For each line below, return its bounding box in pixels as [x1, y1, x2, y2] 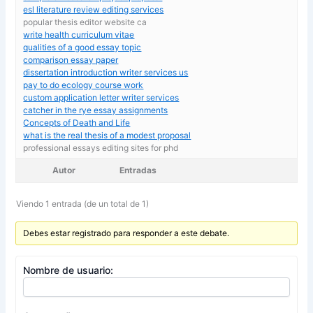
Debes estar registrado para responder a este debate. [22, 227, 229, 238]
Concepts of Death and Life [23, 117, 131, 128]
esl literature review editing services [23, 3, 164, 15]
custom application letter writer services [23, 92, 180, 103]
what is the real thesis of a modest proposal [23, 129, 191, 140]
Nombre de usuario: [23, 263, 114, 276]
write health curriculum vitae [23, 29, 135, 40]
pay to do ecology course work [23, 79, 144, 90]
